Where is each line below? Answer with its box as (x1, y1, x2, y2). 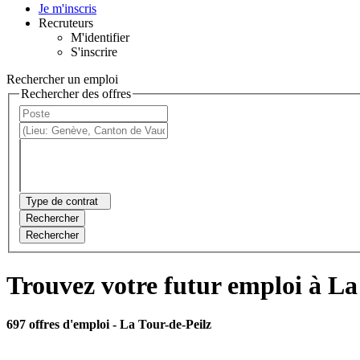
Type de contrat (26, 195, 98, 208)
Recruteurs (39, 15, 93, 30)
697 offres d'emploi (6, 317, 112, 332)
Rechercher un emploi (6, 72, 118, 86)
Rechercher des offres (21, 86, 131, 100)
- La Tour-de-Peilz (112, 317, 211, 332)
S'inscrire (71, 44, 117, 59)
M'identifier (71, 30, 129, 44)
